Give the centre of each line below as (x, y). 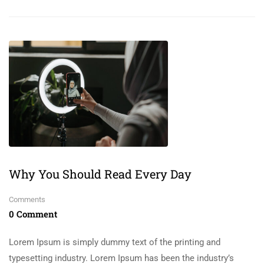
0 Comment (33, 214)
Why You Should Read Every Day (100, 174)
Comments (27, 199)
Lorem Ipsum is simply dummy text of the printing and (115, 242)
